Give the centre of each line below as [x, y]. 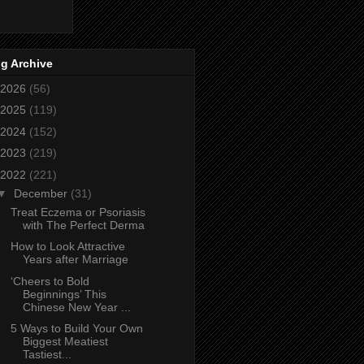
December [42, 193]
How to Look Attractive [67, 247]
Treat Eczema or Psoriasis [78, 212]
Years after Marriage [75, 260]
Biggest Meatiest [65, 342]
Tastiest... [47, 355]
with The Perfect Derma [83, 225]
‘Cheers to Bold [50, 281]
